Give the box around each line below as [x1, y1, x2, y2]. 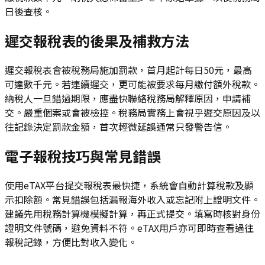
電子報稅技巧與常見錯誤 [5, 146, 161, 167]
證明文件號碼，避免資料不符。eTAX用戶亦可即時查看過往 [5, 220, 254, 235]
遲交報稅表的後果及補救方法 [5, 30, 189, 51]
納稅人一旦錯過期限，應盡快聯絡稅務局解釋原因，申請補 [5, 91, 251, 106]
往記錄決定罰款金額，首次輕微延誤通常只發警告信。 [5, 119, 232, 134]
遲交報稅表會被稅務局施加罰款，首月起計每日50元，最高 [5, 63, 252, 77]
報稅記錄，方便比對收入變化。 [5, 234, 137, 249]
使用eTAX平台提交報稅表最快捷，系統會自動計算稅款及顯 [5, 177, 254, 192]
